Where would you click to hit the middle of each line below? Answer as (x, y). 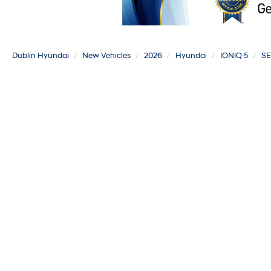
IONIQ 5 (234, 55)
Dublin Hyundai (41, 55)
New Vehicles (106, 55)
